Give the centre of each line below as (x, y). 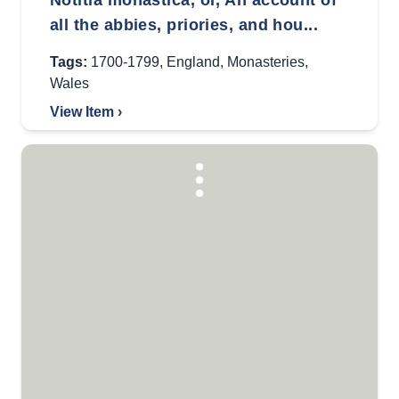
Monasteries (266, 62)
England (193, 62)
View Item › (86, 112)
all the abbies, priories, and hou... (184, 25)
